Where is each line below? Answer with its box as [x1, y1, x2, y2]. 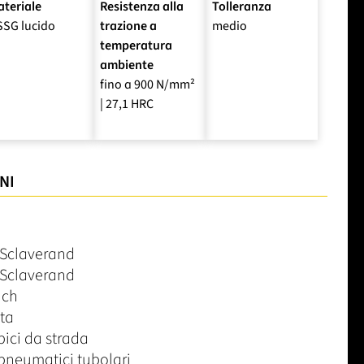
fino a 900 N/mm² [100, 75, 195, 93]
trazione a [100, 16, 157, 35]
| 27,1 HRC [100, 94, 154, 113]
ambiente [100, 55, 154, 74]
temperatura [100, 36, 172, 54]
